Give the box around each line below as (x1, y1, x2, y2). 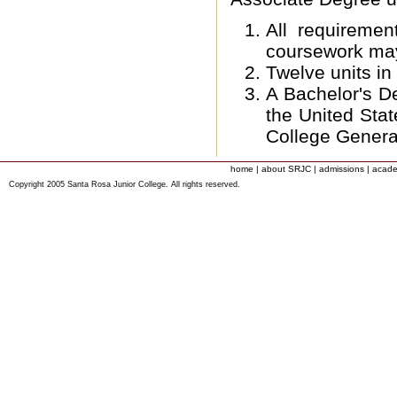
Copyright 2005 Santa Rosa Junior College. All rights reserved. (9, 180, 240, 189)
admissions (319, 164, 364, 174)
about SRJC (261, 164, 311, 174)
